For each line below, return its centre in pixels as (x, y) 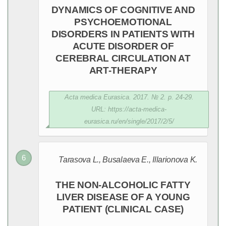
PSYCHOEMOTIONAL (123, 22)
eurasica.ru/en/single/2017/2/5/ (129, 121)
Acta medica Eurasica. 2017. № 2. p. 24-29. (129, 97)
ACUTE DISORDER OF (123, 46)
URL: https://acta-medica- (129, 109)
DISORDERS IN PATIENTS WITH (123, 34)
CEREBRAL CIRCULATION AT (123, 58)
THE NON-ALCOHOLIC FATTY (123, 185)
